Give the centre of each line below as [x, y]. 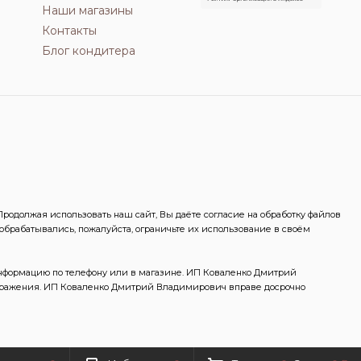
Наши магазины [87, 10]
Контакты [69, 30]
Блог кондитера [88, 50]
